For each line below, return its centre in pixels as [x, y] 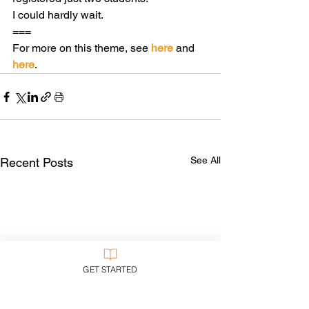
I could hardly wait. [58, 15]
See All [206, 160]
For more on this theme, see [82, 48]
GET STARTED [110, 269]
